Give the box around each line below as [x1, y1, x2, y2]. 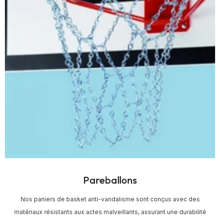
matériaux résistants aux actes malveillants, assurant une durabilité [14, 208, 206, 216]
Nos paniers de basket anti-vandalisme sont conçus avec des [20, 195, 200, 203]
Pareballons [83, 173, 137, 186]
